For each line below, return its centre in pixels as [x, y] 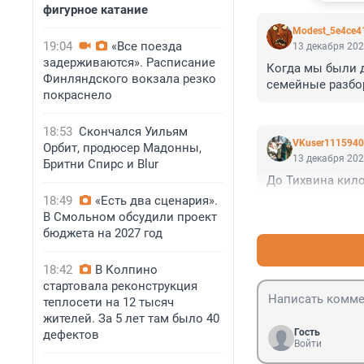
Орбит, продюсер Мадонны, [122, 148]
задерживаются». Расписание [129, 63]
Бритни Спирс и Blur [101, 164]
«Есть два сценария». [156, 201]
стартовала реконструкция [120, 286]
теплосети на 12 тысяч [108, 302]
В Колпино [126, 270]
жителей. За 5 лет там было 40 [131, 318]
